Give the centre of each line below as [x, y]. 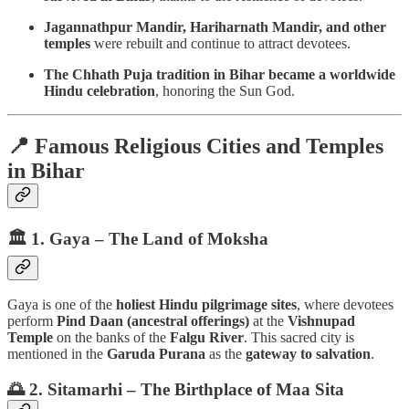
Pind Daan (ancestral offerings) [153, 321]
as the [225, 354]
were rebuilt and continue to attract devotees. [220, 43]
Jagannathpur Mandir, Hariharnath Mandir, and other [215, 26]
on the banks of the [111, 338]
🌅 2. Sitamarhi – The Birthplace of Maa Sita [176, 390]
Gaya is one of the [62, 305]
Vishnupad [321, 321]
